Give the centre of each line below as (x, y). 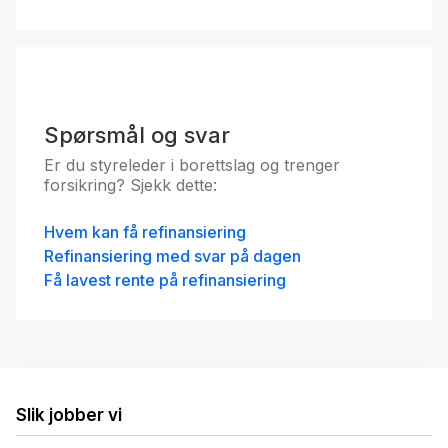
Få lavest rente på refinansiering (165, 280)
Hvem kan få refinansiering (145, 232)
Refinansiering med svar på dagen (172, 256)
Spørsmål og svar (137, 135)
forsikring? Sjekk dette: (130, 185)
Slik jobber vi (69, 415)
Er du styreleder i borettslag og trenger (192, 165)
